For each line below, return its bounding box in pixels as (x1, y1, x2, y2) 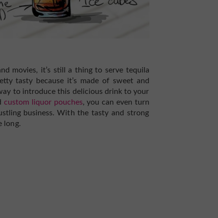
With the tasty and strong (57, 109, 149, 117)
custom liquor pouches (4, 98, 83, 106)
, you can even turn (82, 98, 149, 106)
